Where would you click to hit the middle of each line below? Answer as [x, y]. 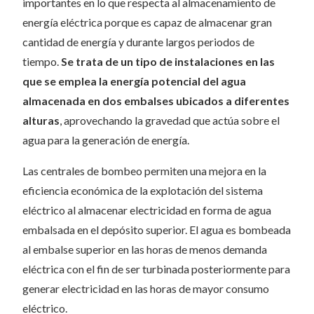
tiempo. [42, 62]
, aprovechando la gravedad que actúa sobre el [170, 121]
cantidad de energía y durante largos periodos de [138, 42]
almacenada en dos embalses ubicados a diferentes [156, 101]
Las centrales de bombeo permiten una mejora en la [144, 171]
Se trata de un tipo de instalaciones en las [168, 62]
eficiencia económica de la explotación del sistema [143, 191]
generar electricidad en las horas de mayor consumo [146, 289]
